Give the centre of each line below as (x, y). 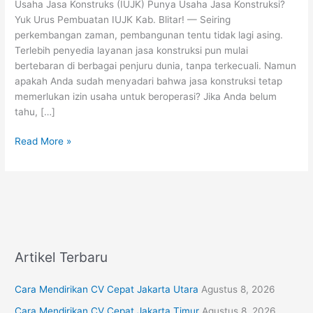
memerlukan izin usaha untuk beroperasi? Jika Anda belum (146, 96)
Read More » (43, 141)
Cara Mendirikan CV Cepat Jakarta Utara (107, 290)
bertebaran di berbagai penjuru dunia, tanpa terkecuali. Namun (156, 65)
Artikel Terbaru (61, 257)
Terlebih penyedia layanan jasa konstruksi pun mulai (132, 50)
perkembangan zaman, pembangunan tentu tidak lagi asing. (149, 35)
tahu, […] (35, 111)
